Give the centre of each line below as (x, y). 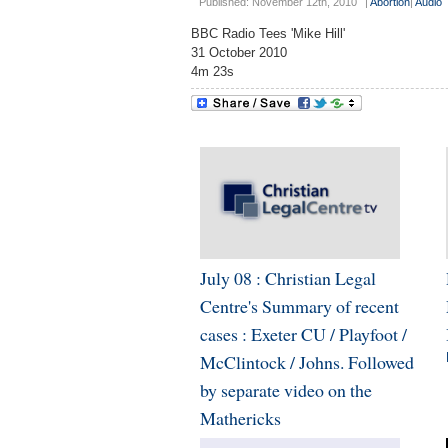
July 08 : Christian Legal (287, 277)
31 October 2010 (239, 53)
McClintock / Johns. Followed (306, 361)
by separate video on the (285, 389)
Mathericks (240, 417)
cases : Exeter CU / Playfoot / (303, 333)
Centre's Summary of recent (299, 305)
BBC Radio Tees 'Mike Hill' (268, 34)
